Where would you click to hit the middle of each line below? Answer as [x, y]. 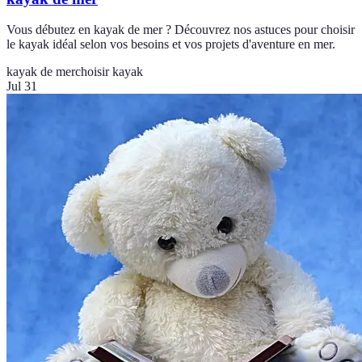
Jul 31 [22, 86]
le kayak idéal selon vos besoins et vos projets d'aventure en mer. [171, 44]
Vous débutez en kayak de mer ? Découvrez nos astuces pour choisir [181, 30]
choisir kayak [109, 72]
